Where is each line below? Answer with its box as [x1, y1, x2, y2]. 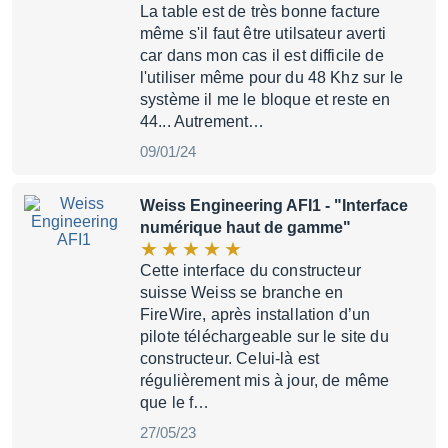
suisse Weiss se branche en [140, 284, 344, 301]
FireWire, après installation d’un [140, 306, 371, 323]
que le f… [140, 394, 210, 411]
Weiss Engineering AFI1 [140, 197, 321, 214]
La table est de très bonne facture [140, 3, 381, 20]
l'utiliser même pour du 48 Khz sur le [140, 69, 403, 86]
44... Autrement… [140, 113, 265, 130]
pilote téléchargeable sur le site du [140, 328, 389, 345]
